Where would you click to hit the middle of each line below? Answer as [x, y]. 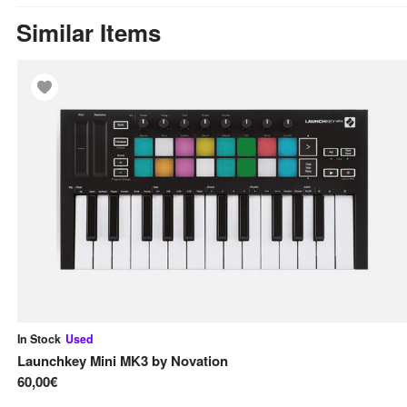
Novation [199, 361]
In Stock [39, 338]
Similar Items [89, 32]
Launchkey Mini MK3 [83, 361]
